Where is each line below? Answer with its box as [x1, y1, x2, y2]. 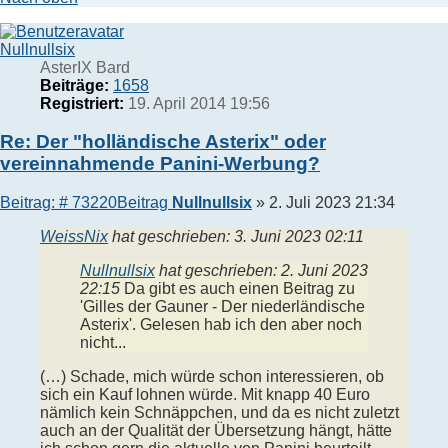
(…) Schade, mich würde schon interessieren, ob [40, 368, 384, 386]
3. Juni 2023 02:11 [234, 228, 364, 246]
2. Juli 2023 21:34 [269, 194, 395, 212]
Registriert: [40, 94, 124, 112]
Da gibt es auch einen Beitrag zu [120, 280, 355, 298]
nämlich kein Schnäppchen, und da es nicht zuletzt [40, 404, 399, 422]
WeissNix [40, 228, 108, 246]
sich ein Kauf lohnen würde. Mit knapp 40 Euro [40, 386, 370, 404]
